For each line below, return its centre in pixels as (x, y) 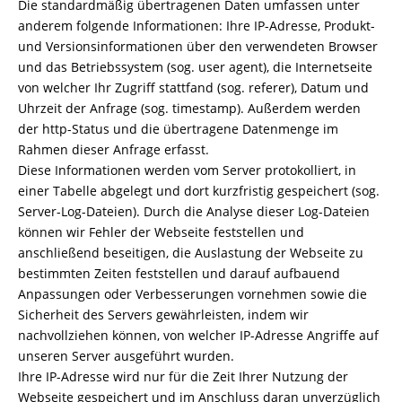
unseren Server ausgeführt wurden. (126, 356)
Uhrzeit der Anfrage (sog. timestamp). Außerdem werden (189, 108)
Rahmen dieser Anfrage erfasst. (114, 149)
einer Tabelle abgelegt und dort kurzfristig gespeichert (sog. (199, 191)
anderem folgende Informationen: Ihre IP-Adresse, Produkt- (197, 26)
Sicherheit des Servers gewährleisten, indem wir (163, 315)
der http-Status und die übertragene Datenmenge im (178, 129)
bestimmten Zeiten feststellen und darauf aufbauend (179, 273)
